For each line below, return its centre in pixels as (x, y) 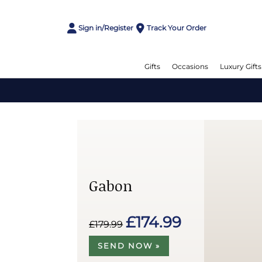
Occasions (190, 66)
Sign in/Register (106, 27)
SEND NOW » (129, 245)
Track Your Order (176, 27)
